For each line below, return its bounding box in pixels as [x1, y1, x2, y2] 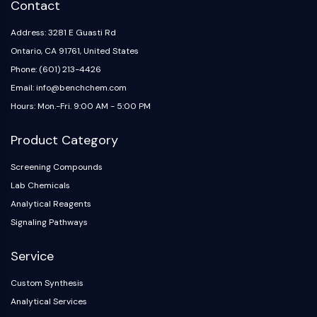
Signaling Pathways [11, 217, 88, 228]
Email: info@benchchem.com [11, 82, 127, 93]
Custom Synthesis [11, 277, 83, 289]
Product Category [11, 132, 118, 149]
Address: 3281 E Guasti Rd [11, 27, 116, 38]
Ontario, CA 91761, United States [11, 45, 139, 57]
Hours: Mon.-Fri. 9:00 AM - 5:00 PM [11, 100, 151, 112]
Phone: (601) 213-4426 [11, 64, 101, 75]
